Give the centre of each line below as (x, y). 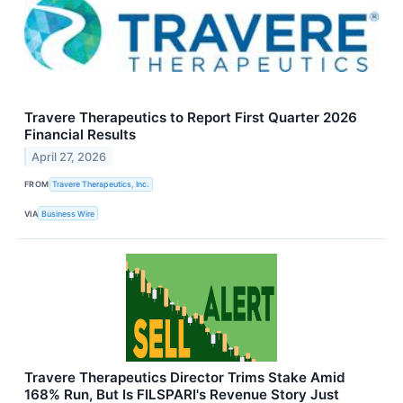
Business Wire (68, 213)
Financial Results (80, 134)
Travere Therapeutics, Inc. (101, 184)
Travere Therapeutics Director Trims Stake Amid (185, 378)
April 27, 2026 (69, 157)
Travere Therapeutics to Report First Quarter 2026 (191, 117)
